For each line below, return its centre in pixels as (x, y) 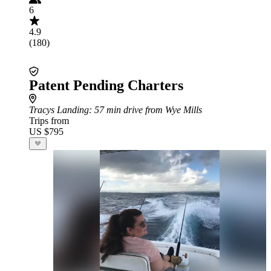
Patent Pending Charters (106, 85)
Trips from (49, 121)
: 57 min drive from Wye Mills (145, 110)
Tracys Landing (59, 110)
